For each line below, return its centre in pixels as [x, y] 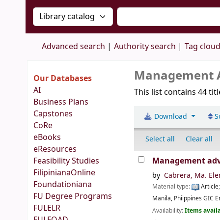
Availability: [169, 210]
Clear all [199, 139]
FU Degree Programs [73, 196]
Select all [160, 139]
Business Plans [61, 102]
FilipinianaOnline [64, 173]
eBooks [47, 137]
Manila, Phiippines [177, 199]
